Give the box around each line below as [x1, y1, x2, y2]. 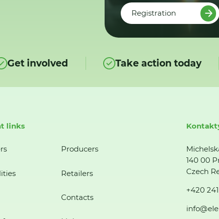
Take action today [115, 57, 202, 69]
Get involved [7, 57, 68, 69]
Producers [61, 144, 98, 154]
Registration [131, 8, 176, 18]
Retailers [61, 168, 93, 178]
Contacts [61, 192, 93, 202]
